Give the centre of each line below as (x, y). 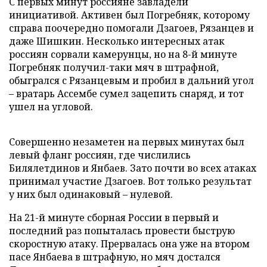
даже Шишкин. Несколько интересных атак (117, 41)
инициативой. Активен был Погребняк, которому (129, 15)
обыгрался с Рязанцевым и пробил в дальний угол (131, 80)
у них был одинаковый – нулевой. (91, 194)
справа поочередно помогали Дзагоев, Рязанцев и (131, 28)
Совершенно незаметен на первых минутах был (127, 142)
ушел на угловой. (51, 107)
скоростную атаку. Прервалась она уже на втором (129, 244)
